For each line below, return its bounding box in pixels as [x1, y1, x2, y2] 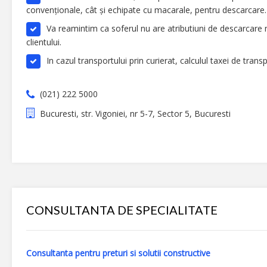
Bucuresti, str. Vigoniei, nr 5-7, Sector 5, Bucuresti [40, 107, 231, 119]
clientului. [26, 36, 61, 48]
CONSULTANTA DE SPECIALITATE [26, 203, 218, 217]
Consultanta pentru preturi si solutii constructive [26, 247, 210, 259]
